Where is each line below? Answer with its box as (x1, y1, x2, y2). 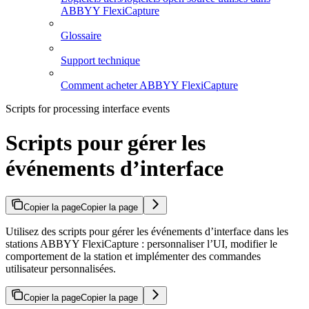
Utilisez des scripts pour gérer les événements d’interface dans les (6, 226, 288, 238)
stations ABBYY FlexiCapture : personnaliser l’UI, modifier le (6, 238, 277, 250)
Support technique (61, 54, 140, 67)
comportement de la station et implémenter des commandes (6, 250, 261, 263)
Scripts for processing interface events (6, 103, 170, 115)
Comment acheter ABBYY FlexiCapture (61, 79, 238, 92)
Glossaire (61, 30, 101, 42)
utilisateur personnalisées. (6, 263, 116, 275)
